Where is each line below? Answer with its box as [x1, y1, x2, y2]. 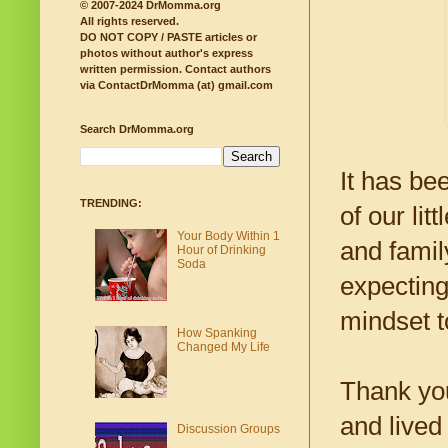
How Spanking [176, 325, 257, 340]
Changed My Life [176, 339, 270, 354]
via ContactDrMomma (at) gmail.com [80, 79, 273, 92]
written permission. [80, 63, 182, 76]
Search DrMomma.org [80, 123, 194, 136]
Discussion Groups [176, 422, 280, 437]
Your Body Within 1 [176, 228, 280, 243]
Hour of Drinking [176, 242, 266, 257]
